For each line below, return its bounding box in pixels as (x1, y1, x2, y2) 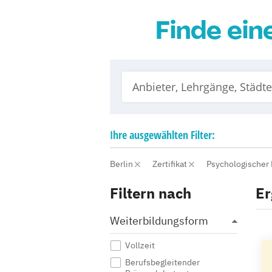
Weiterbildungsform (110, 214, 208, 228)
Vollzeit (125, 240, 155, 251)
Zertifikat (152, 158, 189, 169)
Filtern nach (110, 183, 191, 203)
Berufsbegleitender (125, 257, 200, 268)
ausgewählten (129, 127, 188, 142)
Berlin (110, 158, 135, 169)
